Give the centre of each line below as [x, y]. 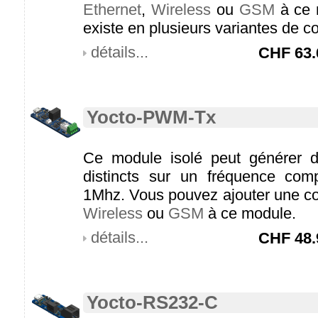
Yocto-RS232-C [152, 302]
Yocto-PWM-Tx [151, 117]
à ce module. [250, 213]
